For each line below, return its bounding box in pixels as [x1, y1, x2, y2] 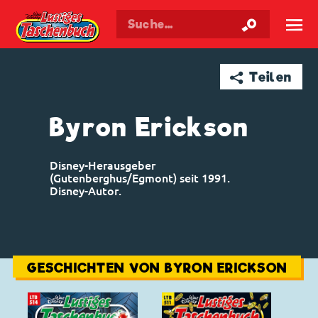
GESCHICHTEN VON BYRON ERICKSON [27, 261, 287, 276]
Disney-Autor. [50, 185, 121, 198]
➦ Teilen [230, 69, 292, 84]
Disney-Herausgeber [50, 159, 155, 172]
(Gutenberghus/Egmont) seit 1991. [50, 172, 230, 185]
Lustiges [169, 13, 213, 27]
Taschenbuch [212, 13, 284, 27]
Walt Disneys [100, 13, 167, 27]
